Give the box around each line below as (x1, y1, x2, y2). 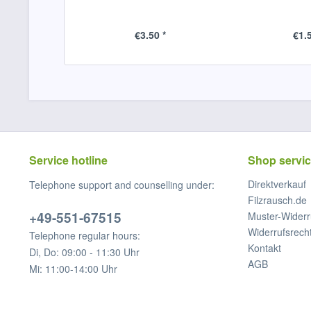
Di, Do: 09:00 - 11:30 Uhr (29, 245, 140, 259)
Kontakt (248, 241, 281, 255)
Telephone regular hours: (29, 228, 140, 242)
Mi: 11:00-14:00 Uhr (29, 262, 117, 276)
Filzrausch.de (248, 193, 307, 207)
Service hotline (29, 152, 108, 168)
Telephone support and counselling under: (29, 178, 215, 192)
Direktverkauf (248, 177, 306, 191)
